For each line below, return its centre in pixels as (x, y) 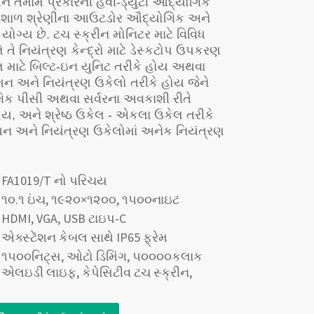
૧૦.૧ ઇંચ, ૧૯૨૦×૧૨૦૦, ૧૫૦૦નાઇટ (90, 199)
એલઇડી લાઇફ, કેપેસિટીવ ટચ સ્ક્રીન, (97, 272)
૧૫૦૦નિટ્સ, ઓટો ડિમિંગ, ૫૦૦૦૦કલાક (102, 256)
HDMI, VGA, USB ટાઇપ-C (64, 218)
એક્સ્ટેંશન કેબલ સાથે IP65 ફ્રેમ (84, 237)
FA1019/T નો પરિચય (54, 180)
